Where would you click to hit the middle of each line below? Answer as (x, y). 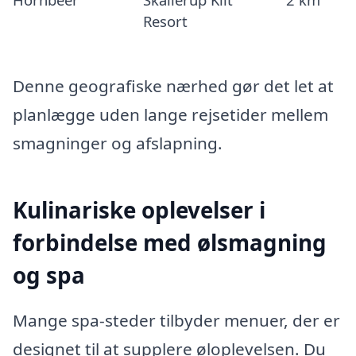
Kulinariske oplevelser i (139, 209)
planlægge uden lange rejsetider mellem (170, 114)
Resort (165, 21)
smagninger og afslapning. (118, 143)
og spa (49, 275)
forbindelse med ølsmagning (170, 242)
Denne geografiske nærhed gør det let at (173, 85)
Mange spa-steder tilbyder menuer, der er (176, 321)
